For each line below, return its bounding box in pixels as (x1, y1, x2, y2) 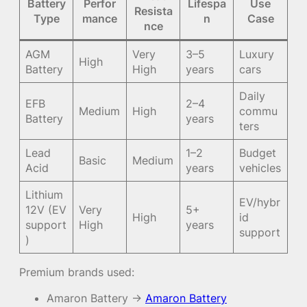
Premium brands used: (19, 265, 134, 279)
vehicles (239, 160, 282, 175)
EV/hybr (239, 195, 281, 209)
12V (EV (25, 202, 67, 217)
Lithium (25, 187, 64, 201)
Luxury (239, 47, 275, 61)
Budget (239, 145, 277, 160)
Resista (134, 3, 173, 18)
